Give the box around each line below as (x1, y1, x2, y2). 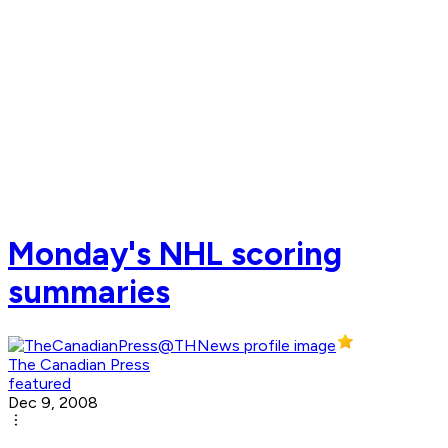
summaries (8, 272, 170, 311)
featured (8, 374, 71, 394)
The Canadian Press (8, 355, 150, 375)
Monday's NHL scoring (8, 234, 342, 273)
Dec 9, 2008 (8, 393, 98, 413)
